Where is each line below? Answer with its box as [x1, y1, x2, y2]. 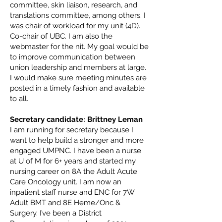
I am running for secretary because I [10, 125, 133, 134]
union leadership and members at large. [10, 63, 146, 72]
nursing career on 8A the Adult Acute [10, 167, 137, 176]
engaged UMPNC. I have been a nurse [10, 146, 141, 155]
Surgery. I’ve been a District [10, 209, 102, 218]
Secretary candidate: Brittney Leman [10, 115, 143, 124]
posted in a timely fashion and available [10, 84, 145, 93]
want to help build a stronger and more [10, 136, 144, 145]
